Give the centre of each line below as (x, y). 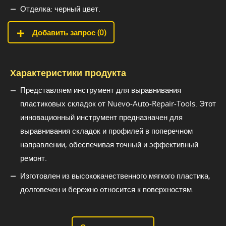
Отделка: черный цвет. (60, 9)
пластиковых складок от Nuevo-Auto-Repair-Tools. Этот (118, 104)
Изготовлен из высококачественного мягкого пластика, (115, 176)
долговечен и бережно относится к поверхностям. (107, 189)
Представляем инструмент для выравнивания (101, 90)
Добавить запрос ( (65, 33)
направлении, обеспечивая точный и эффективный (109, 145)
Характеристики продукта (68, 73)
